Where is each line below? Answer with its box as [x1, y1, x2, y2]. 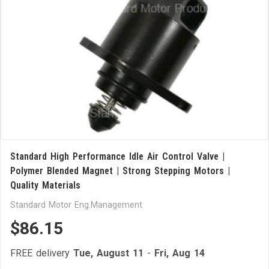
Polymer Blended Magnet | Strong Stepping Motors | [10, 165, 230, 177]
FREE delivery [10, 247, 73, 259]
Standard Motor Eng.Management [10, 200, 142, 210]
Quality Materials [10, 180, 80, 191]
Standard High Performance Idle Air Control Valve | [10, 151, 225, 162]
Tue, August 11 [73, 247, 144, 259]
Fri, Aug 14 [154, 247, 205, 259]
